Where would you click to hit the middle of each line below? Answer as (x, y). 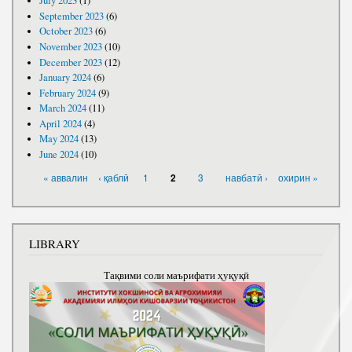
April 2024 (60, 123)
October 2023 (66, 31)
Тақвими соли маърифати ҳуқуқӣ (176, 276)
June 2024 (59, 154)
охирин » (298, 177)
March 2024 (62, 108)
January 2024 (65, 78)
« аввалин (65, 177)
